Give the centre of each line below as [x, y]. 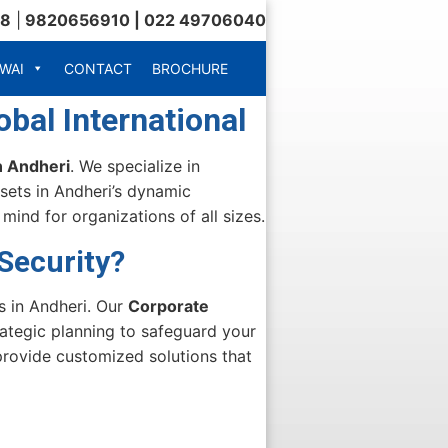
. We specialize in [135, 165]
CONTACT [98, 68]
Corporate [168, 305]
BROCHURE [190, 68]
